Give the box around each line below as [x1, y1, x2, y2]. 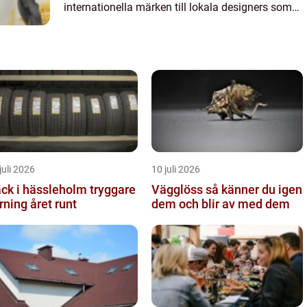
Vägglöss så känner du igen [151, 182, 206, 197]
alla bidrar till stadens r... [64, 17, 182, 31]
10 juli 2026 [151, 163, 200, 175]
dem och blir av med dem [151, 196, 290, 211]
